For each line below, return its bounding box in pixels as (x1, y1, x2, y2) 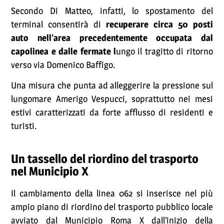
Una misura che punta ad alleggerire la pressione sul (11, 79, 213, 91)
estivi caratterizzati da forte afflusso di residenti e (11, 106, 213, 118)
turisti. (11, 119, 37, 131)
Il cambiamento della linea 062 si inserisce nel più (11, 187, 213, 199)
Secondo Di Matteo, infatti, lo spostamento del (11, 5, 213, 17)
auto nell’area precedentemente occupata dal (11, 32, 213, 44)
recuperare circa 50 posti (101, 18, 213, 30)
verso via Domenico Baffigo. (11, 59, 115, 71)
